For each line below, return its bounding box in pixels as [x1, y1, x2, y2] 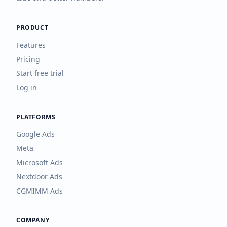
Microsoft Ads [16, 158, 63, 167]
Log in [16, 83, 37, 92]
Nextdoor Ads [16, 172, 62, 181]
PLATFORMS [16, 112, 56, 121]
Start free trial [16, 68, 64, 78]
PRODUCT [16, 23, 49, 32]
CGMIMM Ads [16, 186, 63, 196]
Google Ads [16, 129, 55, 139]
